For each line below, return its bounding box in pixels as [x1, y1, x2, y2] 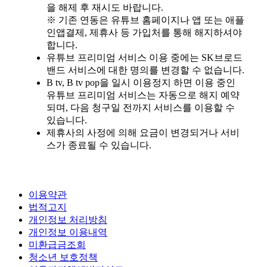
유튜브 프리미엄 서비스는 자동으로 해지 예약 [46, 90, 240, 100]
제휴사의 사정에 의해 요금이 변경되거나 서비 [46, 128, 240, 138]
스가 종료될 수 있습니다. [46, 140, 151, 150]
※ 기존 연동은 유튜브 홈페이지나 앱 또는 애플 [46, 15, 244, 25]
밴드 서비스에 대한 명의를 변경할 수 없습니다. [46, 65, 244, 75]
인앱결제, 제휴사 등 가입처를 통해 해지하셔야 [46, 27, 242, 38]
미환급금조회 [29, 240, 86, 250]
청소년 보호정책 [29, 252, 98, 262]
